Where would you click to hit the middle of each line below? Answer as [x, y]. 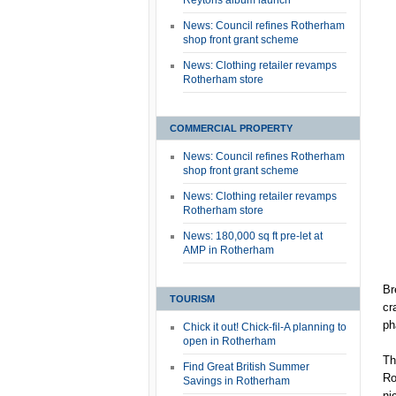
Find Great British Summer [246, 367]
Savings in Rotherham [236, 381]
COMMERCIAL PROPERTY [231, 128]
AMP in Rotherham [228, 250]
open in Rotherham [229, 341]
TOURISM [192, 299]
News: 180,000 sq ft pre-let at [253, 236]
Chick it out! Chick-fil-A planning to [265, 327]
